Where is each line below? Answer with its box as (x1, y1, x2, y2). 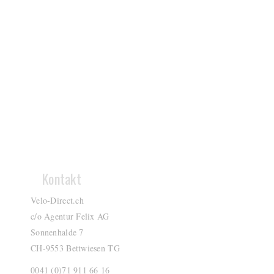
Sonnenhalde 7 (31, 226, 84, 239)
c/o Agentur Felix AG (31, 210, 109, 223)
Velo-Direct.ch (31, 194, 84, 207)
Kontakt (42, 169, 81, 189)
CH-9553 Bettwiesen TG (31, 242, 120, 254)
